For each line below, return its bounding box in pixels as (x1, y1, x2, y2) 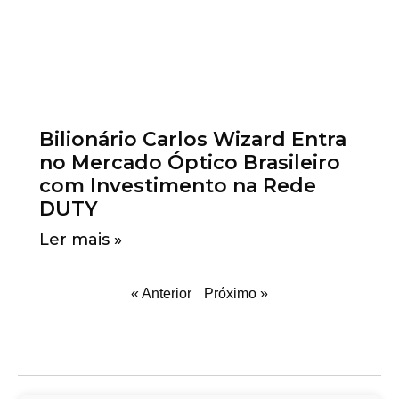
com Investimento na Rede (39, 174, 317, 199)
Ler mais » (39, 230, 123, 250)
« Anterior (131, 286, 191, 302)
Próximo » (204, 286, 268, 302)
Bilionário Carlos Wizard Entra (39, 127, 347, 152)
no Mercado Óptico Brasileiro (39, 151, 341, 175)
